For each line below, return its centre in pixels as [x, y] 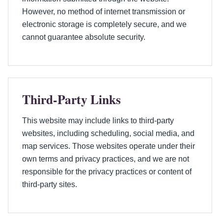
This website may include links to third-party [98, 120]
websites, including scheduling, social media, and [108, 133]
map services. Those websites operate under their [109, 146]
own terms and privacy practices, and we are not [106, 159]
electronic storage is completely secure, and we [104, 24]
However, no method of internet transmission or [104, 11]
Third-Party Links [71, 99]
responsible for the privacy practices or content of [107, 171]
